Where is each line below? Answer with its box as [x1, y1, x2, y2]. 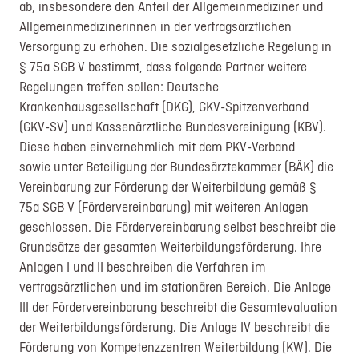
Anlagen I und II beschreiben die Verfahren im [19, 258, 266, 276]
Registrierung [38, 25, 159, 54]
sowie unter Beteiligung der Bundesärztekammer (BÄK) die [19, 158, 334, 176]
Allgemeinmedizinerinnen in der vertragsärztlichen [19, 18, 292, 36]
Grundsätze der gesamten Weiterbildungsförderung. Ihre [19, 238, 322, 256]
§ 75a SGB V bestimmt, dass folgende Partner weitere [19, 58, 308, 76]
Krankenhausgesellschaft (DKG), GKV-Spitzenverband [19, 98, 309, 116]
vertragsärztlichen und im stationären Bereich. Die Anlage [19, 278, 332, 296]
